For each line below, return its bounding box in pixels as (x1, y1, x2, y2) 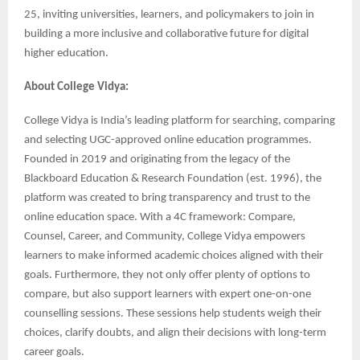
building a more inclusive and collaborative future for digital (24, 27, 309, 40)
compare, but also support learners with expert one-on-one (24, 288, 311, 301)
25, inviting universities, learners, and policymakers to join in (24, 8, 314, 21)
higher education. (24, 47, 108, 59)
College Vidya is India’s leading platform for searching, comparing (24, 114, 335, 127)
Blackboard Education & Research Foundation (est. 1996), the (24, 172, 321, 185)
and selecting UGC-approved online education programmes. (24, 133, 312, 146)
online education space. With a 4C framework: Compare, (24, 211, 296, 223)
